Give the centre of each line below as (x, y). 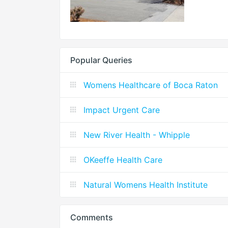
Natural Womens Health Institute (146, 185)
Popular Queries (101, 60)
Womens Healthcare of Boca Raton (151, 85)
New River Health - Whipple (137, 135)
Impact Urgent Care (122, 110)
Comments (92, 218)
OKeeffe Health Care (123, 160)
